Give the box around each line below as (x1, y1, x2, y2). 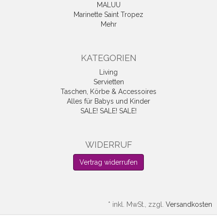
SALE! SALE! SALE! (80, 107, 137, 115)
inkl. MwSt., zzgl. (112, 201, 166, 209)
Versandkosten (166, 201, 212, 209)
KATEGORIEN (80, 53, 137, 63)
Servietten (93, 78, 124, 86)
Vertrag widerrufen (79, 158, 138, 167)
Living (99, 68, 118, 77)
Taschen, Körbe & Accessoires (61, 88, 156, 96)
